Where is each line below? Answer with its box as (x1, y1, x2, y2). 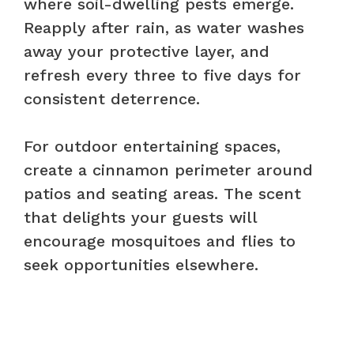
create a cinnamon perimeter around (24, 160, 313, 179)
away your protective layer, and (24, 41, 269, 61)
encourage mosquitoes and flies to (24, 231, 296, 250)
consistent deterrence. (24, 88, 200, 108)
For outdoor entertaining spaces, (24, 136, 281, 156)
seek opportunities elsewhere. (24, 254, 258, 274)
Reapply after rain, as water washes (24, 17, 304, 37)
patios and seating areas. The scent (24, 183, 301, 203)
